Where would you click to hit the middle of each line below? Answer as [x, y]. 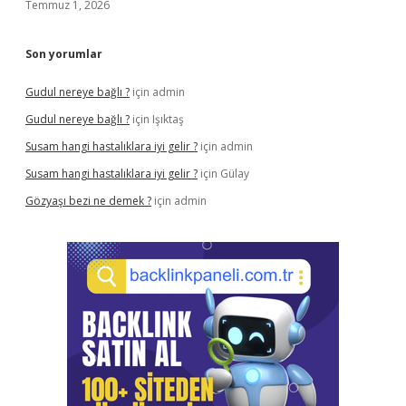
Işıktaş [168, 119]
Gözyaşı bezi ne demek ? [88, 201]
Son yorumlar [64, 54]
